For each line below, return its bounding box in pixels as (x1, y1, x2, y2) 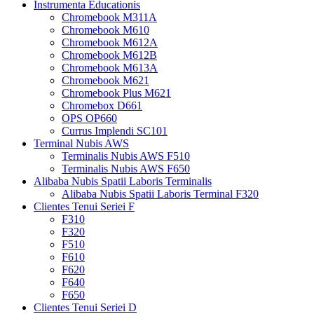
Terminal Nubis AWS (34, 137, 129, 149)
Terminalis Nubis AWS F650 (62, 162, 190, 175)
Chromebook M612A (62, 36, 158, 48)
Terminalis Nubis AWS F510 (62, 149, 190, 162)
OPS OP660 (62, 111, 117, 124)
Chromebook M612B (62, 48, 157, 61)
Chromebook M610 (62, 23, 149, 36)
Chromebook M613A (62, 61, 158, 74)
